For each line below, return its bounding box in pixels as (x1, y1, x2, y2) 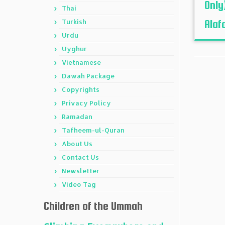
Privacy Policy (62, 99, 111, 107)
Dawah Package (62, 72, 115, 80)
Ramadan (62, 113, 92, 121)
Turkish (62, 18, 86, 26)
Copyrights (62, 85, 99, 93)
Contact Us (62, 153, 99, 161)
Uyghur (62, 45, 87, 53)
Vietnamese (62, 58, 101, 66)
